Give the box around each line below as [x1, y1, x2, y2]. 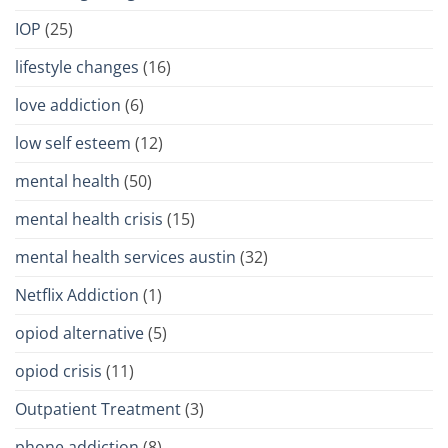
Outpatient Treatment [15, 398, 181, 421]
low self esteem [15, 132, 131, 155]
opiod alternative [15, 322, 144, 345]
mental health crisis [15, 208, 163, 231]
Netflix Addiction [15, 284, 139, 307]
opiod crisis [15, 360, 102, 383]
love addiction [15, 94, 121, 117]
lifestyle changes [15, 56, 139, 79]
